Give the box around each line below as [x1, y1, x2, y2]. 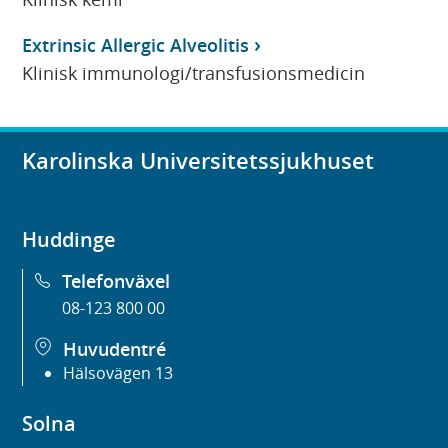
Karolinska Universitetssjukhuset [22, 146, 375, 177]
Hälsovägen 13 [63, 362, 174, 385]
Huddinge [22, 226, 117, 254]
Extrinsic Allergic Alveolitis [22, 32, 250, 57]
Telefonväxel [62, 269, 171, 294]
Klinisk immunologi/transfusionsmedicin [22, 60, 366, 85]
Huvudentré [63, 337, 167, 362]
